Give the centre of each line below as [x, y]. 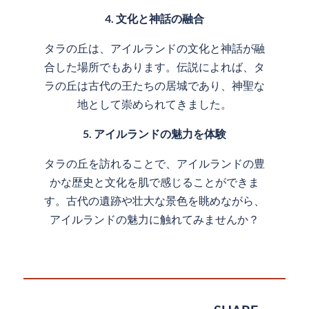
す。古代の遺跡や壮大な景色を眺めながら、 [154, 200]
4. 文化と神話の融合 [154, 18]
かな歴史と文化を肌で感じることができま [154, 181]
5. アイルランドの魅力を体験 [154, 133]
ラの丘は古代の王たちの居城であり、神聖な [154, 85]
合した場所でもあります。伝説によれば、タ [154, 66]
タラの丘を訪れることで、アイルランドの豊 [154, 163]
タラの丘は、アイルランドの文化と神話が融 [154, 48]
